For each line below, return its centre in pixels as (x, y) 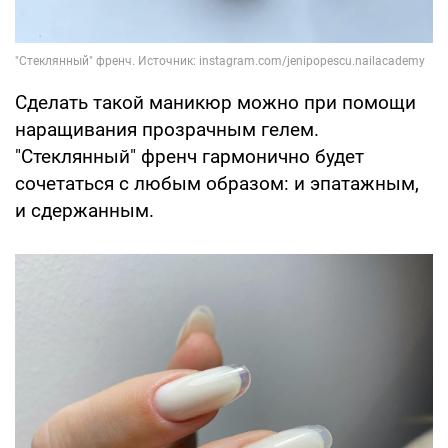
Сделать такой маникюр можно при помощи (215, 103)
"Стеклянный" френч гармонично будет (189, 157)
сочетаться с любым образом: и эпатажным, (217, 184)
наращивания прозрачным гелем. (167, 130)
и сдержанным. (84, 211)
